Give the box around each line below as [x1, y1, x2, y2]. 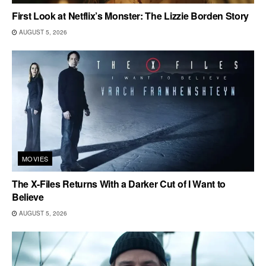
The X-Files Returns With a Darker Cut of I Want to [12, 176, 226, 191]
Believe [12, 189, 44, 204]
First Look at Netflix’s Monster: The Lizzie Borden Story [12, 8, 249, 23]
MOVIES [22, 153, 49, 163]
